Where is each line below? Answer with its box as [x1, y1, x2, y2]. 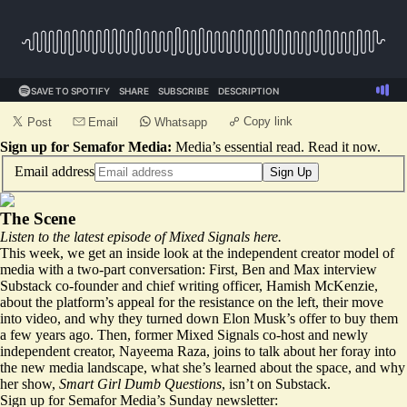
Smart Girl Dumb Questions [59, 375, 222, 392]
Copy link [243, 114, 293, 128]
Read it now [308, 139, 377, 154]
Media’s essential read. [175, 139, 304, 154]
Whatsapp [154, 115, 207, 129]
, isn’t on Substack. [222, 375, 331, 392]
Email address [15, 163, 94, 179]
